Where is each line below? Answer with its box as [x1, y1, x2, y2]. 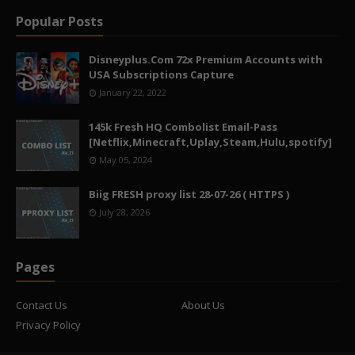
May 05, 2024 [99, 154, 152, 166]
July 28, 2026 [99, 206, 150, 218]
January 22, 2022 [99, 86, 166, 98]
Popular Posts [16, 13, 103, 30]
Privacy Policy [16, 318, 81, 332]
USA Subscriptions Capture [89, 67, 234, 82]
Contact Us [16, 298, 67, 312]
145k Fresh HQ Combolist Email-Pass [89, 120, 277, 134]
